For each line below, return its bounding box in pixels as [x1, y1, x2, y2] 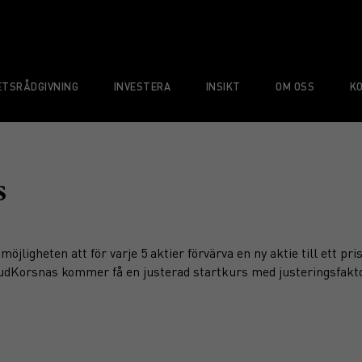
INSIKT [205, 79, 241, 93]
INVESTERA [113, 79, 171, 93]
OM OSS [276, 79, 315, 93]
